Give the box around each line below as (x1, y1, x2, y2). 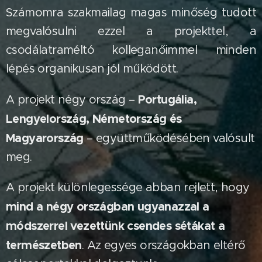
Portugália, (137, 92, 197, 107)
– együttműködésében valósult (83, 131, 255, 146)
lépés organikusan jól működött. (6, 61, 178, 76)
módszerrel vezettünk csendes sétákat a (6, 218, 225, 233)
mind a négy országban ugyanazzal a (6, 199, 209, 214)
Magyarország (6, 130, 84, 146)
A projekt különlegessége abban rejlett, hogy (6, 180, 250, 195)
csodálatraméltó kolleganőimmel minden (6, 43, 256, 57)
